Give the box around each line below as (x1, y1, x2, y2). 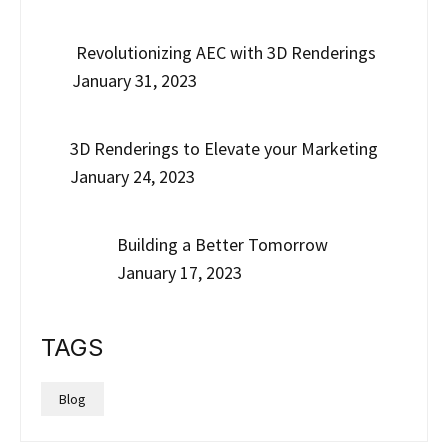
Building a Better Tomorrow (116, 233, 332, 257)
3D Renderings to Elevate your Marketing (70, 137, 378, 161)
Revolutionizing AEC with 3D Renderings (72, 41, 376, 65)
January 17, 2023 (116, 261, 242, 285)
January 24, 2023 (70, 165, 195, 189)
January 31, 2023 (72, 69, 197, 93)
